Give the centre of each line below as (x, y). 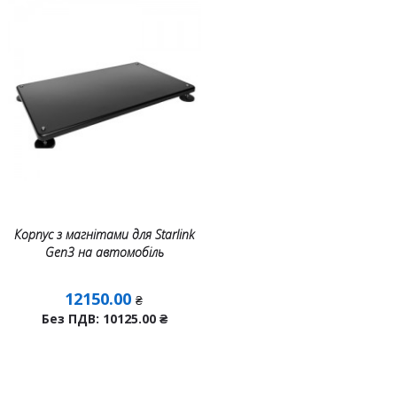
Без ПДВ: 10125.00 (100, 319)
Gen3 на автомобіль (104, 252)
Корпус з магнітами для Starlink (105, 234)
